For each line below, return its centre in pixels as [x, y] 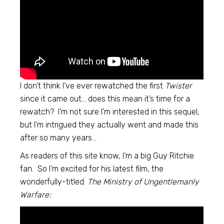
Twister [179, 85]
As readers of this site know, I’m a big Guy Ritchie [107, 155]
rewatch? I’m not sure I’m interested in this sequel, [110, 111]
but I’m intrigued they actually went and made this [109, 124]
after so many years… [58, 137]
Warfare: [36, 194]
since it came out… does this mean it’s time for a [105, 98]
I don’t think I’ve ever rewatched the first [93, 85]
